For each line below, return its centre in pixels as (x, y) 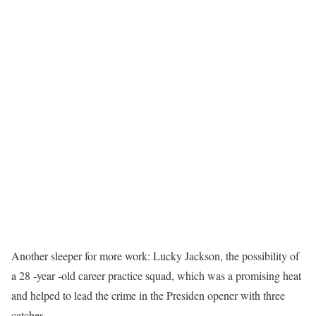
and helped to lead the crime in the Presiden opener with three (148, 296)
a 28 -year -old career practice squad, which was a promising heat (156, 276)
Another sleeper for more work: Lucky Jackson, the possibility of (155, 256)
